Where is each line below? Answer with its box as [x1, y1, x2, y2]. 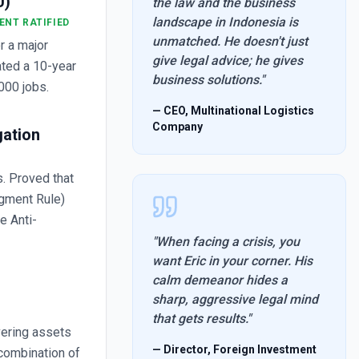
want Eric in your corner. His [152, 253, 313, 268]
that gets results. [152, 311, 248, 326]
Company [152, 120, 204, 133]
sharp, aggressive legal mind [152, 292, 319, 307]
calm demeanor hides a [152, 272, 288, 288]
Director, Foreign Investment [163, 343, 317, 356]
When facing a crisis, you [156, 234, 301, 249]
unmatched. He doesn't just [152, 34, 309, 49]
